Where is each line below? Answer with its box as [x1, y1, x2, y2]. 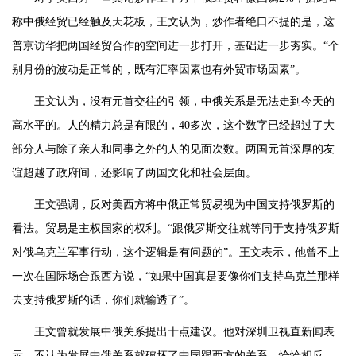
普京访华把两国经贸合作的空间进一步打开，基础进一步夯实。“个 [12, 40, 339, 52]
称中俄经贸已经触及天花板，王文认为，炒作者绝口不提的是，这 [12, 16, 335, 29]
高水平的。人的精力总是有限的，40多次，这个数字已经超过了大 [12, 119, 335, 132]
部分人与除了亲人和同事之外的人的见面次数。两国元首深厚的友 [12, 143, 335, 156]
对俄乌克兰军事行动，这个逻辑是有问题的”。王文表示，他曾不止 [12, 246, 339, 259]
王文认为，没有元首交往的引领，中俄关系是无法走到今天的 [34, 95, 335, 108]
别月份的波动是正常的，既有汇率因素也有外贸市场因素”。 [12, 64, 306, 76]
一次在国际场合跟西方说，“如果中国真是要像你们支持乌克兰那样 [12, 270, 339, 283]
